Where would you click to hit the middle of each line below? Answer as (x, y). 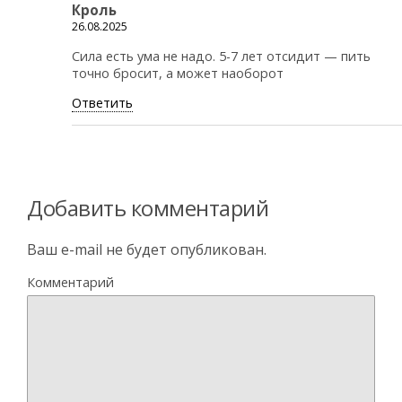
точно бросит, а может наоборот (178, 73)
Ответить (102, 103)
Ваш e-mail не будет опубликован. (147, 250)
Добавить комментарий (148, 207)
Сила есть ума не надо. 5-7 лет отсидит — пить (221, 56)
